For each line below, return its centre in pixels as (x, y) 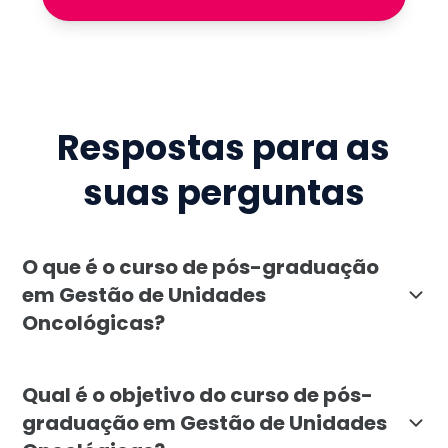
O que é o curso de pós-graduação (201, 266)
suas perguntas (223, 193)
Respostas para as (224, 148)
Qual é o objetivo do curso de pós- (198, 394)
